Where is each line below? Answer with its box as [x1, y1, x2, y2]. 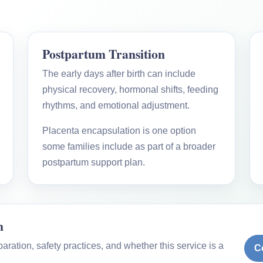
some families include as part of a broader [42, 141, 216, 151]
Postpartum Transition [42, 44, 166, 63]
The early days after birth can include [42, 68, 196, 79]
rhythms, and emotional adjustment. [42, 100, 190, 110]
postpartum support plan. [42, 157, 146, 167]
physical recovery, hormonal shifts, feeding [42, 84, 219, 95]
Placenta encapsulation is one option [42, 125, 197, 136]
